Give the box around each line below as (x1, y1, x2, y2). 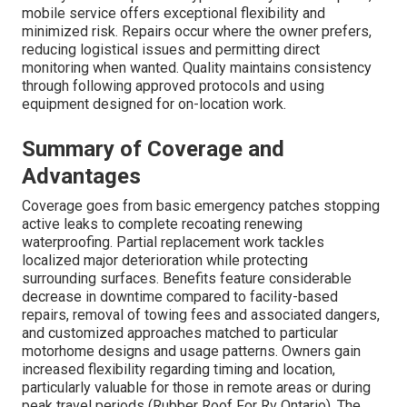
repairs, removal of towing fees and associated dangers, (22, 306, 380, 324)
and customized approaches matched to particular (22, 324, 338, 342)
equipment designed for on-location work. (22, 95, 286, 114)
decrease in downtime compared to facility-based (22, 288, 338, 306)
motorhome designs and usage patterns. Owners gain (22, 342, 361, 361)
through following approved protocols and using (22, 77, 324, 95)
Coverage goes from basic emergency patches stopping (22, 197, 380, 215)
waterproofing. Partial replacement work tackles (22, 233, 324, 252)
